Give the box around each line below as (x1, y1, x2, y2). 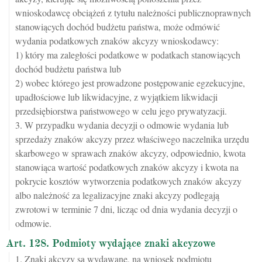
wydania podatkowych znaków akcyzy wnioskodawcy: (15, 35, 219, 47)
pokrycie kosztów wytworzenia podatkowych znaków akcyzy (15, 175, 242, 187)
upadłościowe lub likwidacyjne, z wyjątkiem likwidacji (15, 91, 218, 103)
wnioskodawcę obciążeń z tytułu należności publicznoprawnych (15, 6, 251, 19)
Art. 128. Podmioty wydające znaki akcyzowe (6, 237, 216, 250)
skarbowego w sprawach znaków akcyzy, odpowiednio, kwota (15, 147, 246, 159)
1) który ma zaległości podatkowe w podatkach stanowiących (15, 49, 240, 61)
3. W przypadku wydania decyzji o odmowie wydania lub (15, 119, 229, 131)
